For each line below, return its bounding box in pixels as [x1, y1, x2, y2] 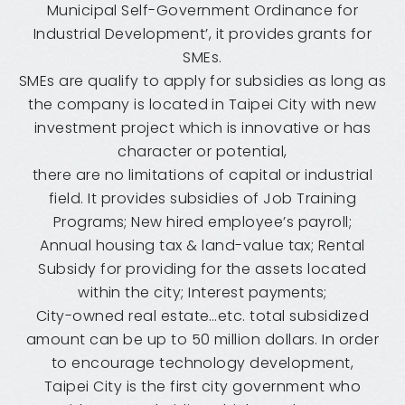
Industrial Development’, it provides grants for [33, 23, 372, 44]
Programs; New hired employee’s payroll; [52, 211, 353, 232]
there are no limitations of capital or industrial [32, 164, 373, 185]
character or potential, [118, 140, 287, 162]
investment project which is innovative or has [33, 117, 372, 138]
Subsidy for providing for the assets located [38, 258, 367, 279]
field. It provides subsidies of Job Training [48, 187, 357, 209]
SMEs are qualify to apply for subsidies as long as [18, 70, 386, 91]
